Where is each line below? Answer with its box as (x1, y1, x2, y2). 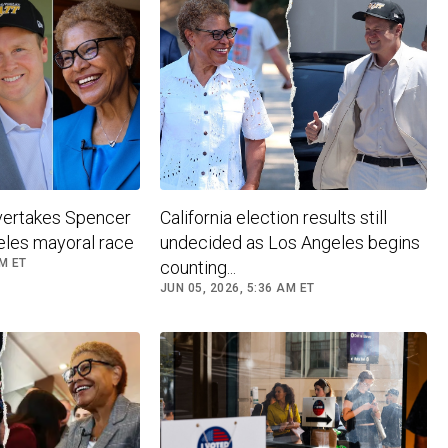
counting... (159, 256, 236, 278)
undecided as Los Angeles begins (159, 231, 420, 253)
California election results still (159, 206, 387, 228)
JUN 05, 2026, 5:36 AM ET (159, 280, 315, 295)
